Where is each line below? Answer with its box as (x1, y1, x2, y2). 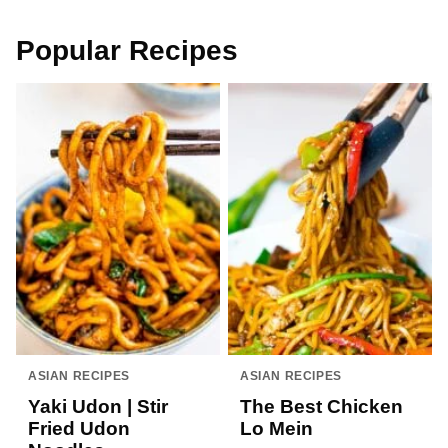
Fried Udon (28, 418, 130, 440)
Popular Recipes (16, 35, 238, 67)
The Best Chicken (240, 396, 403, 418)
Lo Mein (240, 418, 313, 440)
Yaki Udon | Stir (28, 396, 168, 418)
